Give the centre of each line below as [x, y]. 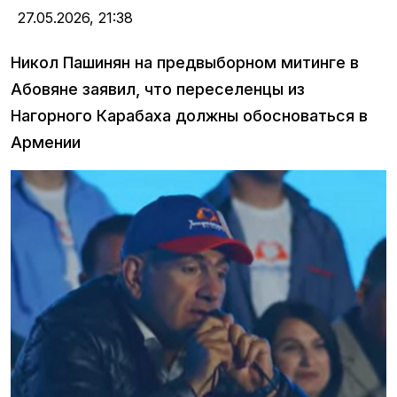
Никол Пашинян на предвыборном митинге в [185, 63]
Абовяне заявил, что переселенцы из [158, 90]
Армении [46, 143]
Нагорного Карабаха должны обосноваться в [189, 116]
